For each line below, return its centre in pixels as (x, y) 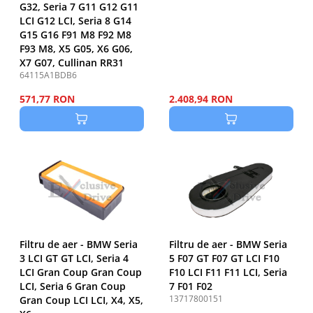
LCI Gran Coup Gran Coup (81, 272)
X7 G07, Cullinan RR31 (72, 63)
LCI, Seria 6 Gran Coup (73, 286)
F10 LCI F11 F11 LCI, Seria (228, 272)
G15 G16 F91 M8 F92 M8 (75, 35)
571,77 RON (47, 99)
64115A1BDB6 (48, 75)
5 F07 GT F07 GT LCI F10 (224, 259)
